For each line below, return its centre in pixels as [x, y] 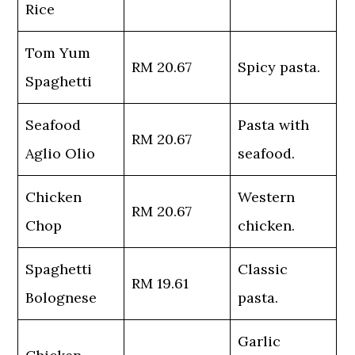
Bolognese [61, 298]
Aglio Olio [61, 153]
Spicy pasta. [279, 67]
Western [267, 197]
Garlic [260, 341]
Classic [263, 269]
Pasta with [274, 125]
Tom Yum [58, 53]
